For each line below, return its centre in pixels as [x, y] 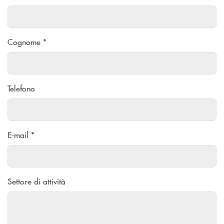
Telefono [21, 88]
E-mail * [21, 135]
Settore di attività [36, 181]
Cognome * [27, 42]
